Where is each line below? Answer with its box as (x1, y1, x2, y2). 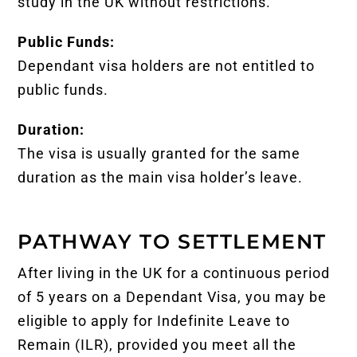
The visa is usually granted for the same (18, 144, 301, 162)
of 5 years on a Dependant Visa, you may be (18, 288, 328, 305)
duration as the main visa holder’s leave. (18, 168, 304, 186)
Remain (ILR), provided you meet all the (18, 335, 297, 353)
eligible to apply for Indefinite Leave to (18, 312, 291, 329)
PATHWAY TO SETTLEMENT (18, 229, 327, 253)
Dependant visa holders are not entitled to (18, 57, 316, 74)
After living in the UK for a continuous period (18, 264, 331, 281)
